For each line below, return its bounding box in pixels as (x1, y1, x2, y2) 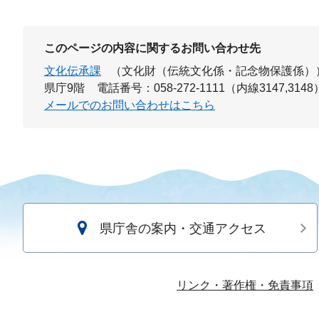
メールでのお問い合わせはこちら (44, 99, 215, 112)
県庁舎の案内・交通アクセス (99, 221, 266, 236)
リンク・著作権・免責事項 (177, 279, 313, 292)
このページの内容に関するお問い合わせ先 (44, 42, 261, 55)
